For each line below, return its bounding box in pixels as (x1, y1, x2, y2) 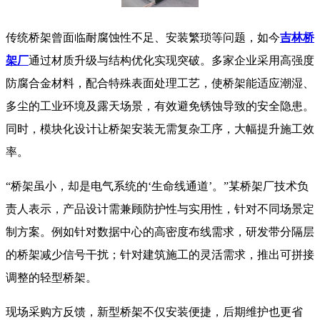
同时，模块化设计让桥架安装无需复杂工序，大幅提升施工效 (6, 123, 314, 136)
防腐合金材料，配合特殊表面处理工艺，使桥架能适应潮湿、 (6, 77, 314, 90)
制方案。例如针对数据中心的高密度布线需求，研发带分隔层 (6, 226, 314, 239)
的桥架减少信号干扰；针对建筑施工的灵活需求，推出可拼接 (6, 249, 314, 261)
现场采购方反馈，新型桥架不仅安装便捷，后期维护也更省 (6, 306, 303, 319)
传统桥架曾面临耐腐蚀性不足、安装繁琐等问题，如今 (6, 31, 280, 44)
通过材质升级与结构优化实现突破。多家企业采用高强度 (29, 54, 314, 67)
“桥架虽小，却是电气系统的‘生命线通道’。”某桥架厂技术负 (6, 180, 309, 193)
